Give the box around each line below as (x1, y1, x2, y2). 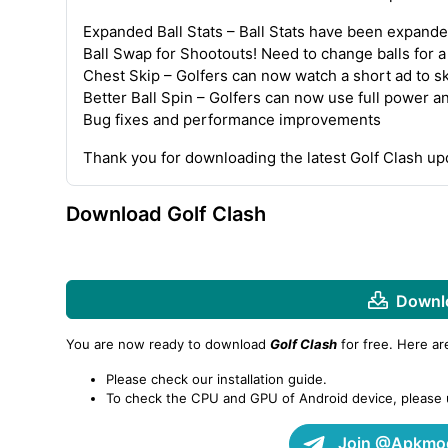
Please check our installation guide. (106, 371, 327, 388)
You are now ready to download (66, 336, 270, 353)
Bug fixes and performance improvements (83, 109, 381, 129)
